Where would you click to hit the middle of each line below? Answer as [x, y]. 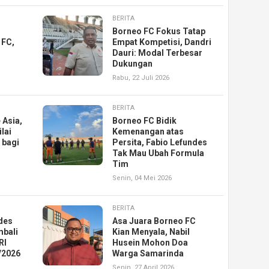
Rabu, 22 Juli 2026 [141, 78]
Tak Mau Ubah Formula [159, 153]
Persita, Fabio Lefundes [160, 143]
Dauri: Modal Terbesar [158, 53]
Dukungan [133, 64]
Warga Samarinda [148, 254]
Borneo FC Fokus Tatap [159, 32]
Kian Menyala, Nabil [151, 232]
